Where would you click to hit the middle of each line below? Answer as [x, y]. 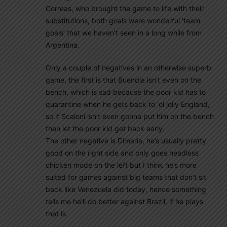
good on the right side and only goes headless [122, 153]
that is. [57, 214]
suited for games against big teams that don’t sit [126, 177]
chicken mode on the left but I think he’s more [121, 165]
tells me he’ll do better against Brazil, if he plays [124, 201]
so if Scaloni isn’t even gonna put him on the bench [130, 116]
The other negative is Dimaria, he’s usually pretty [126, 141]
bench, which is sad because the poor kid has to [126, 92]
